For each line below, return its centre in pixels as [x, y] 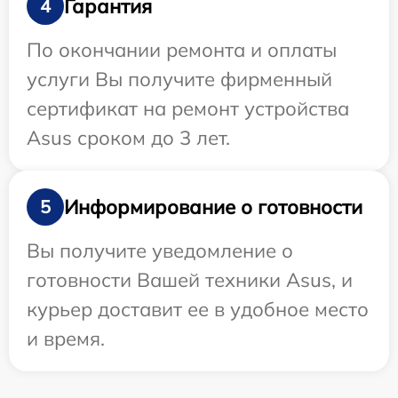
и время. [66, 339]
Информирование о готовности [213, 207]
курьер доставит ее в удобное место [198, 310]
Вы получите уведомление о [160, 251]
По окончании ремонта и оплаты [182, 50]
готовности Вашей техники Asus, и [190, 280]
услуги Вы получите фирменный [179, 80]
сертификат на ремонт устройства [188, 109]
